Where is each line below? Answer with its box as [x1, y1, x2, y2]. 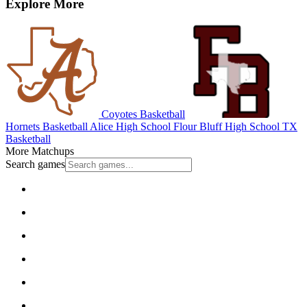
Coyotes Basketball [99, 108, 185, 120]
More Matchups [5, 145, 74, 157]
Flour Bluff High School [171, 120, 280, 132]
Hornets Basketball [5, 120, 88, 132]
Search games [5, 158, 65, 170]
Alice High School [88, 120, 171, 132]
